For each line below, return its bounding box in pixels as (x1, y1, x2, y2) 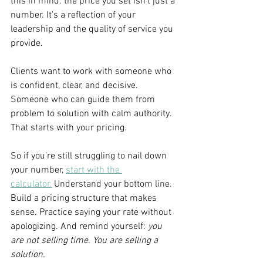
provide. (11, 37, 43, 49)
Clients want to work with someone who (11, 65, 174, 77)
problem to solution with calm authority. (11, 107, 174, 120)
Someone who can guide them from (11, 93, 157, 106)
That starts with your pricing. (11, 122, 127, 134)
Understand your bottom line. (52, 178, 174, 190)
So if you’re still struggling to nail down (11, 150, 169, 162)
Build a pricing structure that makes (11, 192, 159, 204)
